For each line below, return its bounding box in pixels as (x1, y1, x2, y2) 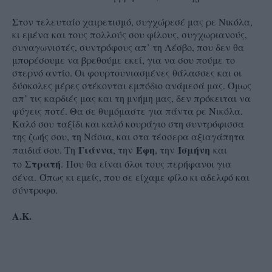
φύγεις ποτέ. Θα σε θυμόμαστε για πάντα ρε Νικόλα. (12, 104, 243, 118)
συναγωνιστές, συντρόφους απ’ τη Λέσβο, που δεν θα (12, 41, 244, 54)
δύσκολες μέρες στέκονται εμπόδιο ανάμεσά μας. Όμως (12, 79, 251, 92)
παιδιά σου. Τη (12, 143, 78, 157)
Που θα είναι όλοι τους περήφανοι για (66, 157, 231, 171)
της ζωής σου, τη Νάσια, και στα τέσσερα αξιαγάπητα (12, 130, 245, 143)
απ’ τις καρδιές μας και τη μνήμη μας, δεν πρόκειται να (12, 92, 251, 105)
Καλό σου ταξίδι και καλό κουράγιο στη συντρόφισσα (12, 117, 244, 131)
